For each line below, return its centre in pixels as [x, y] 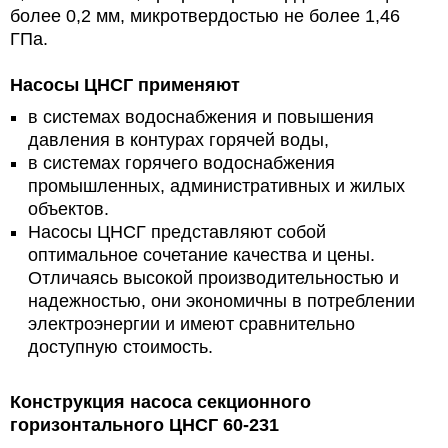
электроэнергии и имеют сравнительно [191, 323]
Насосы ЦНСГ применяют [125, 84]
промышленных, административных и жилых [216, 185]
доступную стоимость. [120, 346]
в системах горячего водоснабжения [181, 162]
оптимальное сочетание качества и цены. [201, 254]
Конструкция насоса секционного [160, 401]
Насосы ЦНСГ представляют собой [177, 231]
